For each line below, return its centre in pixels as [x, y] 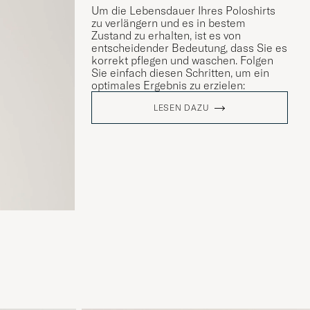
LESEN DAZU [182, 108]
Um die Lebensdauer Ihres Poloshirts [183, 11]
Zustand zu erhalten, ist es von [166, 36]
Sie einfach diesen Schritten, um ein [180, 73]
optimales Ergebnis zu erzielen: [168, 85]
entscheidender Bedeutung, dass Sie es [189, 48]
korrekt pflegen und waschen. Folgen [182, 61]
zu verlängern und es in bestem [168, 23]
